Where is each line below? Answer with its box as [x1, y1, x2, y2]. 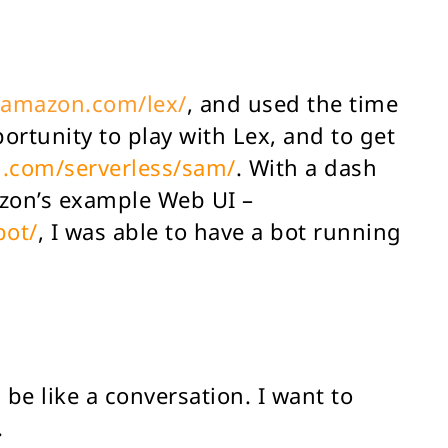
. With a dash [235, 152, 377, 182]
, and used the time [186, 88, 398, 118]
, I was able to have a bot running [37, 216, 402, 246]
